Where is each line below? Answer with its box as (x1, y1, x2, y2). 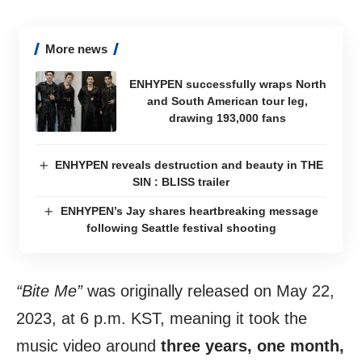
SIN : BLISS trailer (133, 175, 229, 188)
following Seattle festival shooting (86, 221, 276, 234)
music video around (16, 336, 156, 355)
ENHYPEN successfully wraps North (128, 77, 326, 90)
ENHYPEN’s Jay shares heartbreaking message (60, 204, 318, 217)
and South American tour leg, (147, 94, 308, 107)
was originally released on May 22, (82, 281, 335, 300)
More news (45, 41, 107, 56)
